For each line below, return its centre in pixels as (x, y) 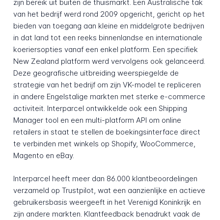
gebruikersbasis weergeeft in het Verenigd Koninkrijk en (107, 202)
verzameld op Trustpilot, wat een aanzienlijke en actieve (109, 190)
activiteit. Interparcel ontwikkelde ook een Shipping (100, 109)
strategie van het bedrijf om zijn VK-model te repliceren (107, 85)
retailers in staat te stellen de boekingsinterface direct (107, 132)
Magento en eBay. (43, 156)
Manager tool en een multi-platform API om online (97, 120)
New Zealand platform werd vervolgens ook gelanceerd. (109, 61)
